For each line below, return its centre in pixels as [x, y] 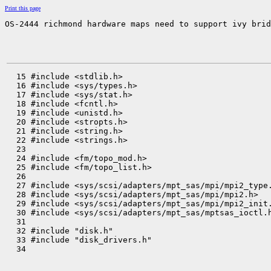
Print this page [23, 8]
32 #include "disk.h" [60, 231]
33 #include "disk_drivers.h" [79, 240]
